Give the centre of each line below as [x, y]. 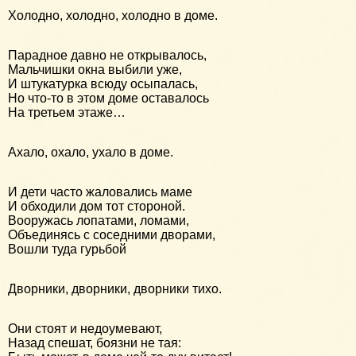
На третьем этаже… [67, 112]
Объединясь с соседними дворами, [112, 234]
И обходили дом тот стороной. [97, 206]
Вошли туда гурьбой [67, 249]
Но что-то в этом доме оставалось [108, 98]
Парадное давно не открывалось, [107, 55]
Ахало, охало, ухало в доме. [91, 152]
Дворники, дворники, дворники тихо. [115, 288]
